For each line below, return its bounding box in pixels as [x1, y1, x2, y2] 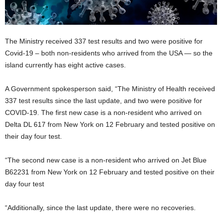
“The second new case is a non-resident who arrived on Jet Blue [5, 156, 207, 164]
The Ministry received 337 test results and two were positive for [5, 37, 203, 45]
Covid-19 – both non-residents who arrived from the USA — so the [5, 49, 213, 57]
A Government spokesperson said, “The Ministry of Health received [5, 85, 215, 93]
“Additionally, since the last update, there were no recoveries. [5, 204, 196, 212]
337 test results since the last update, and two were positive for [5, 97, 202, 105]
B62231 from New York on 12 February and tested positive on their [5, 168, 215, 176]
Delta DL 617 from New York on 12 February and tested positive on [5, 120, 215, 128]
